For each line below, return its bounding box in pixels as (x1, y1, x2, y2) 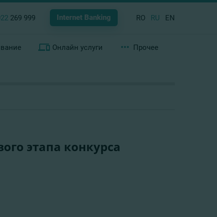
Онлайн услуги (52, 43, 103, 52)
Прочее (133, 43, 158, 52)
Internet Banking (57, 13, 111, 22)
